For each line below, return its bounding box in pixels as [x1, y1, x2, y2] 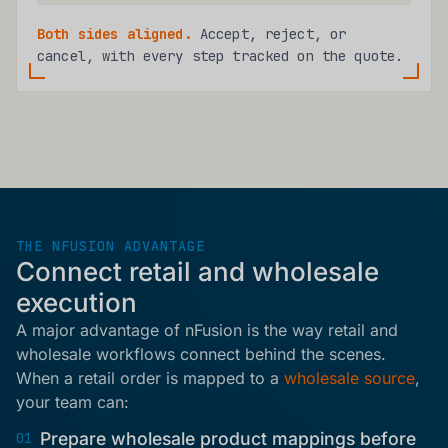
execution [16, 286, 137, 318]
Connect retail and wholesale [16, 255, 379, 287]
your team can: [16, 391, 129, 412]
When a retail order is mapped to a [16, 367, 284, 388]
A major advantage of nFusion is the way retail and [16, 319, 398, 340]
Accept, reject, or [191, 24, 347, 43]
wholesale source [284, 367, 415, 388]
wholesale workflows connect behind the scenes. [16, 343, 386, 364]
